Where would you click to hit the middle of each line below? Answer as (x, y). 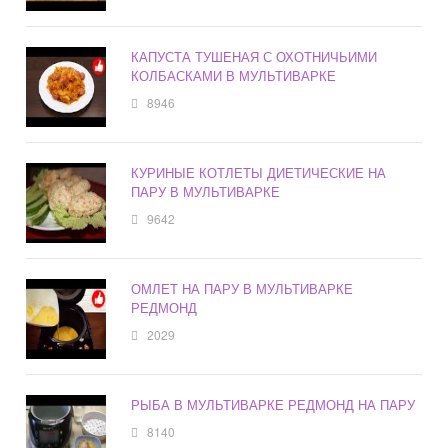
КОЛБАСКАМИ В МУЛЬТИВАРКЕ (234, 76)
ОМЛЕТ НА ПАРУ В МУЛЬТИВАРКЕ (242, 289)
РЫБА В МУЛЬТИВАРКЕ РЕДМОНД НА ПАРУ (273, 405)
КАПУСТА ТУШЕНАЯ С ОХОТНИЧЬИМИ (254, 57)
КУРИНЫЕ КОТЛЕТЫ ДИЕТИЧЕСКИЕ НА (259, 173)
